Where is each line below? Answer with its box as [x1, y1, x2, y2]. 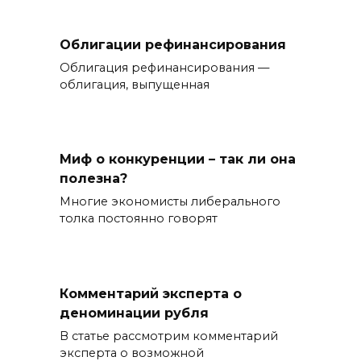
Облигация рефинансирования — [60, 60, 269, 76]
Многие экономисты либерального [60, 194, 280, 210]
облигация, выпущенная [60, 77, 210, 93]
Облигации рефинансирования [60, 36, 286, 52]
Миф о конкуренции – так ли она [60, 151, 296, 168]
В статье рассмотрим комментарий [60, 328, 278, 343]
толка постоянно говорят [60, 211, 218, 226]
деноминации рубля [60, 305, 209, 321]
